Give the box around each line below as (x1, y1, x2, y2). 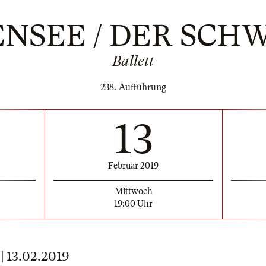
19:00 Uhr (114, 198, 153, 208)
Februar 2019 (108, 160, 159, 170)
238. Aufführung (100, 82, 166, 93)
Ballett (112, 53, 154, 69)
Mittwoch (114, 186, 153, 196)
